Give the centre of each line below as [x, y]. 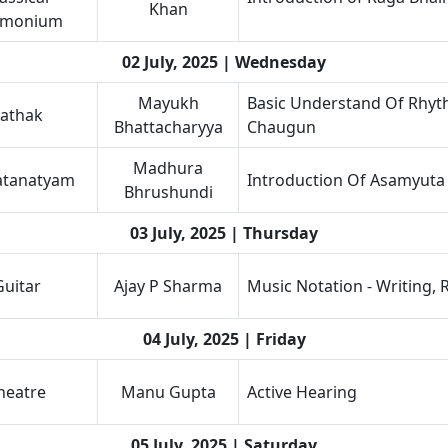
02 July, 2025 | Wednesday [224, 62]
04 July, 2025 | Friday [224, 339]
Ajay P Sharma [168, 286]
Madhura [168, 168]
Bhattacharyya [168, 127]
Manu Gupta [168, 392]
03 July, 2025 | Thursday [224, 233]
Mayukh [168, 103]
